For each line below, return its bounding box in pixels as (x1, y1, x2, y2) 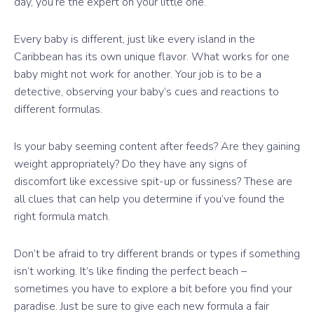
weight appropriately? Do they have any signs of (14, 156, 247, 172)
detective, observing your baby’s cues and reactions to (14, 84, 279, 100)
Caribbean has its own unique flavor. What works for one (14, 49, 289, 65)
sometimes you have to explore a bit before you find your (14, 281, 292, 297)
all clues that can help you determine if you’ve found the (14, 191, 285, 207)
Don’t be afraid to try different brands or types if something (14, 246, 300, 262)
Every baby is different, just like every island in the (14, 32, 255, 48)
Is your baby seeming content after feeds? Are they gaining (14, 139, 300, 155)
